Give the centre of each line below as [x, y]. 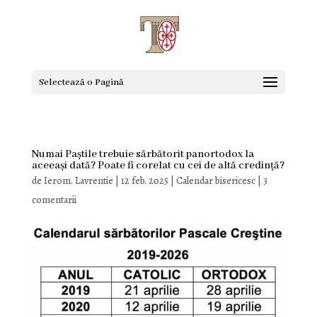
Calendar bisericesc [215, 181]
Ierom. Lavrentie [78, 181]
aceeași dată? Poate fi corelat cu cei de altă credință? [158, 166]
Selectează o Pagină [81, 82]
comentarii [54, 200]
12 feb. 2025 [144, 181]
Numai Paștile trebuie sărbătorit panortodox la [143, 154]
